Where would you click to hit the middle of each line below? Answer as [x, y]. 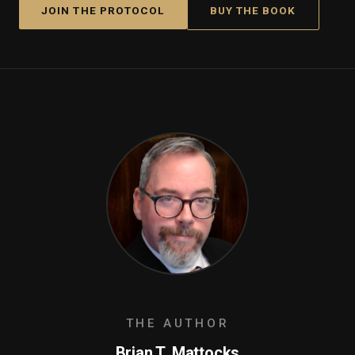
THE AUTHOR [177, 323]
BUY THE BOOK [253, 10]
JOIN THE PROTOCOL [103, 10]
